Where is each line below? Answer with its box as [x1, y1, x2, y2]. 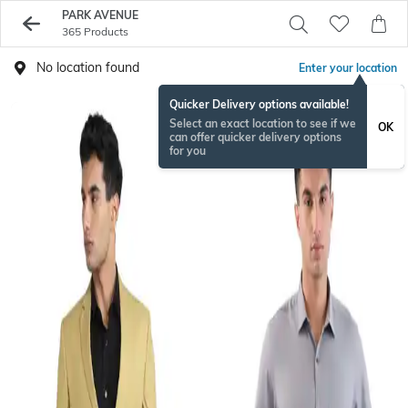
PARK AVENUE [61, 8, 138, 22]
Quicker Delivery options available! [169, 97, 349, 111]
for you [169, 144, 206, 158]
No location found [36, 59, 139, 76]
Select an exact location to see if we [169, 117, 356, 130]
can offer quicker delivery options [169, 130, 342, 144]
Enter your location [299, 61, 397, 75]
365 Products [61, 25, 128, 38]
